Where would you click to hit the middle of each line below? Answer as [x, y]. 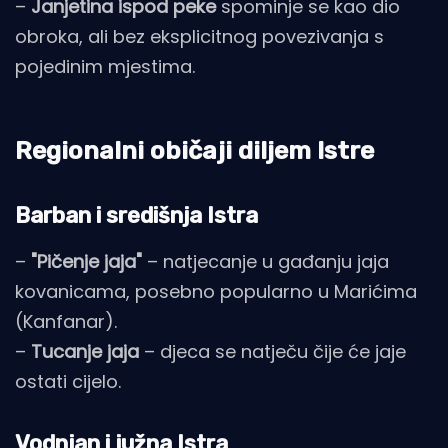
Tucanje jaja [85, 352]
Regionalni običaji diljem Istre [194, 151]
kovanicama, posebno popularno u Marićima [216, 292]
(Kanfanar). [66, 322]
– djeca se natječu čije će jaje [272, 352]
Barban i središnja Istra [136, 216]
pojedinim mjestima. [105, 67]
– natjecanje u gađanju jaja [265, 262]
